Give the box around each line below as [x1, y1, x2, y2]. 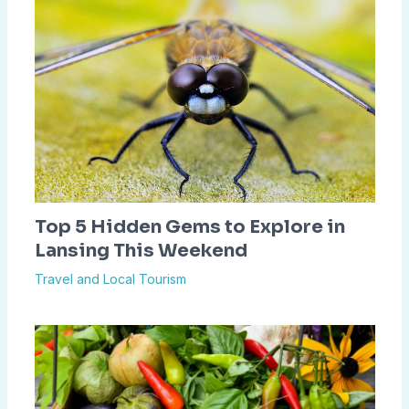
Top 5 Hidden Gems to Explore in [34, 215, 345, 239]
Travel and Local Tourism [34, 271, 186, 288]
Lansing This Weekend [34, 239, 247, 263]
